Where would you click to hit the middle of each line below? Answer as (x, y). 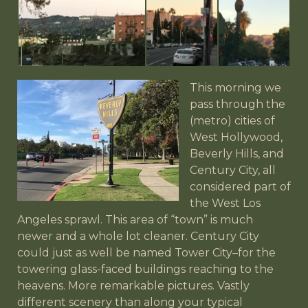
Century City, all (233, 170)
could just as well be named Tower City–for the (146, 252)
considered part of (240, 186)
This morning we (235, 87)
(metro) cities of (232, 120)
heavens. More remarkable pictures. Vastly (133, 285)
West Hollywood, (236, 137)
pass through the (238, 104)
